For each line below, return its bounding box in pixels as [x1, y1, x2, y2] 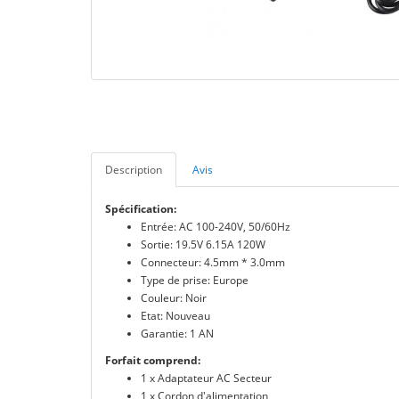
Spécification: [105, 201, 176, 216]
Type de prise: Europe [141, 273, 248, 288]
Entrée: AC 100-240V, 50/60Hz [141, 219, 290, 234]
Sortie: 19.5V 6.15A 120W [141, 237, 265, 252]
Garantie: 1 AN [141, 326, 214, 341]
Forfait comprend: [105, 353, 200, 368]
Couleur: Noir [141, 290, 207, 305]
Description [105, 162, 162, 177]
